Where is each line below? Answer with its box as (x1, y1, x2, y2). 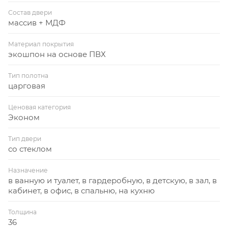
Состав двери (8, 8, 52, 16)
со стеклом (8, 144, 52, 154)
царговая (8, 80, 45, 91)
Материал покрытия (8, 40, 74, 48)
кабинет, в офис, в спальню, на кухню (8, 185, 155, 195)
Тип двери (8, 134, 41, 142)
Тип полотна (8, 71, 48, 79)
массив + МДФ (8, 17, 66, 27)
